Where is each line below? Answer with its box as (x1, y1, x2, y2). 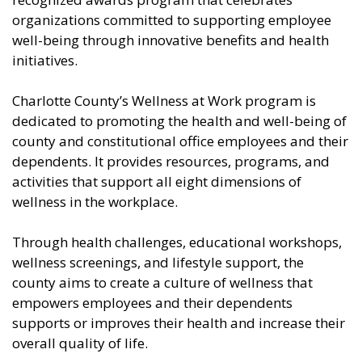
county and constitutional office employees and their (12, 132, 348, 151)
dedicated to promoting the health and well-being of (12, 112, 347, 131)
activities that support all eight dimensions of (12, 172, 301, 192)
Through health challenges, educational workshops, (12, 233, 342, 252)
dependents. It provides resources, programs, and (12, 152, 330, 171)
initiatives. (12, 51, 78, 70)
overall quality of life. (12, 334, 148, 353)
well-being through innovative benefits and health (12, 31, 329, 50)
